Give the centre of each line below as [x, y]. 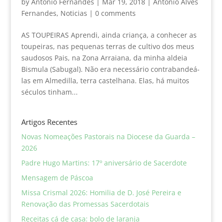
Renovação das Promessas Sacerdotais [85, 204]
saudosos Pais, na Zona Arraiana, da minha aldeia [104, 57]
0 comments [115, 13]
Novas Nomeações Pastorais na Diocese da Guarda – [108, 136]
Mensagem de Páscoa [57, 177]
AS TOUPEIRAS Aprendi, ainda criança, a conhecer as [109, 35]
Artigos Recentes [49, 122]
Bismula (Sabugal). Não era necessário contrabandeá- [110, 69]
